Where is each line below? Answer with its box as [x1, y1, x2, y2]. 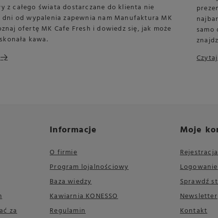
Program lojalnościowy [50, 161, 129, 173]
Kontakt [180, 205, 208, 217]
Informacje [50, 123, 97, 137]
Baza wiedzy [50, 176, 92, 187]
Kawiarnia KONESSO [50, 190, 118, 202]
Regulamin [50, 205, 86, 217]
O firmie [50, 146, 77, 158]
